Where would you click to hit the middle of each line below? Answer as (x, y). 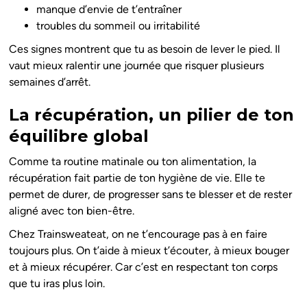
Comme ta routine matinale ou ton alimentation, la (133, 162)
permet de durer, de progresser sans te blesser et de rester (151, 195)
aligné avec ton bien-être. (72, 211)
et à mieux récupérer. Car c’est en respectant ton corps (144, 267)
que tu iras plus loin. (57, 284)
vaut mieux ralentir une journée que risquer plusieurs (137, 66)
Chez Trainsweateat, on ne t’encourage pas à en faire (138, 234)
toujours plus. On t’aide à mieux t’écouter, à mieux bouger (149, 251)
